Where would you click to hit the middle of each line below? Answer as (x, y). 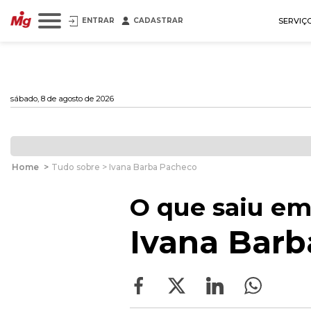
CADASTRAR (158, 20)
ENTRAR (98, 20)
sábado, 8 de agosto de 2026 (62, 99)
